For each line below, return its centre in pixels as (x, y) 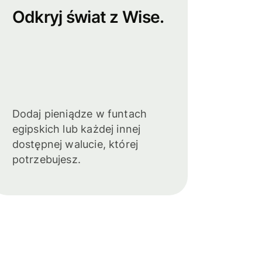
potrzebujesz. (46, 159)
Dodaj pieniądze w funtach (80, 113)
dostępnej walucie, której (75, 144)
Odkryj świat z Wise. (88, 17)
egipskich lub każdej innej (76, 129)
